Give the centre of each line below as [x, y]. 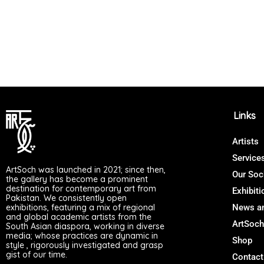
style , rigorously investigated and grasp [85, 245]
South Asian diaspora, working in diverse [85, 227]
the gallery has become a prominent [77, 179]
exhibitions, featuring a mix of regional [80, 208]
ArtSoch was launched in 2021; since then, [86, 170]
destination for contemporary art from [81, 189]
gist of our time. [37, 255]
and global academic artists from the [79, 217]
